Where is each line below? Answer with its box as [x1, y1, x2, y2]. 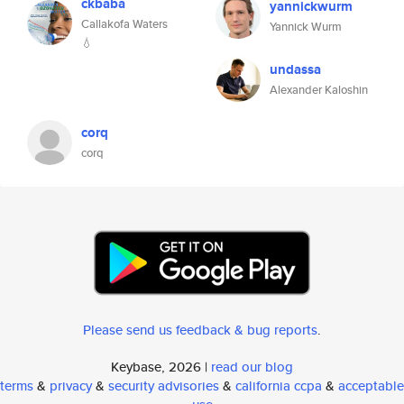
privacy [50, 376, 92, 395]
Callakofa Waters [81, 15, 168, 32]
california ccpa [235, 376, 322, 395]
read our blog [211, 357, 293, 376]
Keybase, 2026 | [111, 357, 211, 376]
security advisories [108, 376, 219, 395]
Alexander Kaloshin [270, 81, 368, 98]
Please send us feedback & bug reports [83, 320, 317, 339]
